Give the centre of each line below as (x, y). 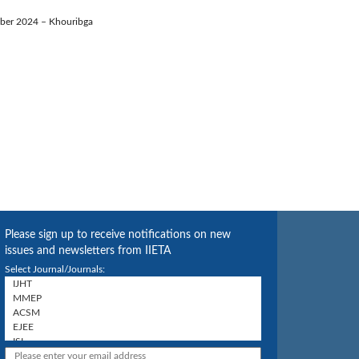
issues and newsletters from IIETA (88, 251)
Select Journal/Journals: (55, 270)
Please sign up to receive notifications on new (118, 235)
